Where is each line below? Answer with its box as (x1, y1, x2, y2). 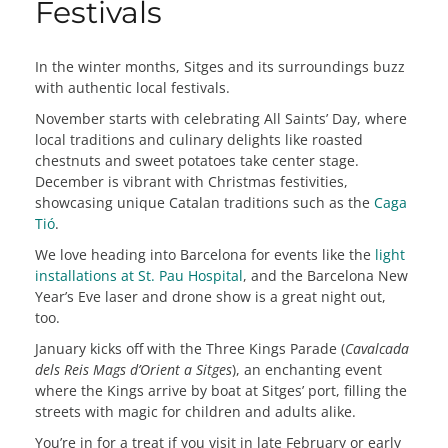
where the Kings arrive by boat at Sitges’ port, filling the (35, 381, 407, 401)
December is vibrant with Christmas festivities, (35, 172, 348, 192)
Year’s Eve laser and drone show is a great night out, (35, 287, 386, 307)
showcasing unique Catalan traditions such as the (35, 193, 374, 213)
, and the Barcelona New (243, 266, 408, 286)
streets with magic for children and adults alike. (35, 402, 356, 422)
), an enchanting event (232, 360, 382, 380)
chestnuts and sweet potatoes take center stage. (35, 151, 359, 171)
